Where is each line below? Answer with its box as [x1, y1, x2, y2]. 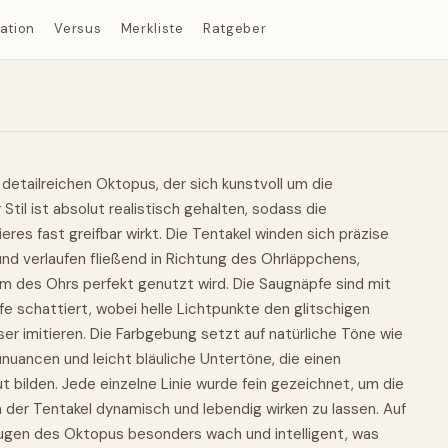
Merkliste [120, 20, 184, 38]
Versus [54, 20, 102, 38]
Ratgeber [203, 20, 267, 38]
